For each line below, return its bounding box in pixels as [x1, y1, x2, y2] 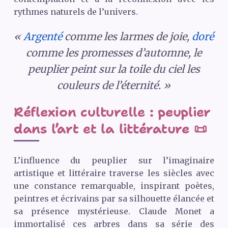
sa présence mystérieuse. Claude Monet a [13, 206, 215, 217]
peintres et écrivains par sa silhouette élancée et [13, 193, 215, 204]
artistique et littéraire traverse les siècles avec [13, 168, 215, 179]
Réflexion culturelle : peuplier [13, 103, 211, 121]
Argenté [23, 30, 63, 43]
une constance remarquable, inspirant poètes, [13, 181, 215, 191]
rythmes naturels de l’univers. [13, 6, 138, 17]
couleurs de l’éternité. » [57, 78, 171, 92]
